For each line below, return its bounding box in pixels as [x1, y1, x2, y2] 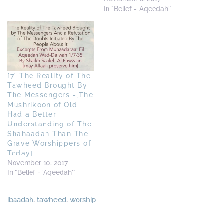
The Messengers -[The [7, 91, 93, 99]
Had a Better [7, 110, 56, 118]
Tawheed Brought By [7, 81, 87, 89]
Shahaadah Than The [7, 129, 88, 138]
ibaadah [7, 195, 33, 204]
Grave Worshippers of [7, 139, 91, 147]
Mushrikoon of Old [7, 100, 77, 108]
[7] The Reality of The [7, 71, 91, 79]
